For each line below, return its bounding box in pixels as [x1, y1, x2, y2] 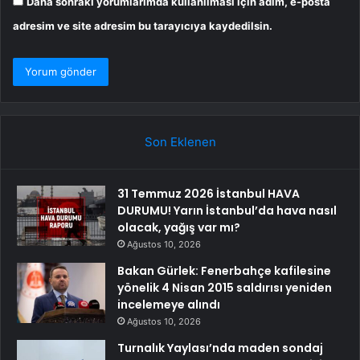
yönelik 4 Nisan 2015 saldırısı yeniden [117, 280, 332, 297]
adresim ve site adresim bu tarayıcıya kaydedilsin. [13, 19, 272, 33]
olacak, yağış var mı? [117, 219, 240, 236]
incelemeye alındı [117, 297, 220, 313]
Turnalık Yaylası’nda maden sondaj [117, 340, 323, 357]
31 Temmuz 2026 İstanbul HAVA [117, 186, 300, 202]
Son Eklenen [144, 134, 216, 150]
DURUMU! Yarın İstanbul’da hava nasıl [117, 202, 337, 219]
